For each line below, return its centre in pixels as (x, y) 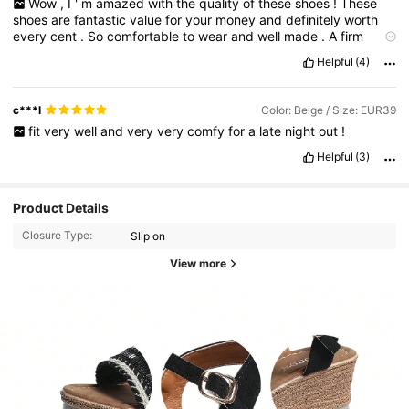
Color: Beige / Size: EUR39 (328, 110)
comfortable (145, 36)
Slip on (148, 236)
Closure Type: (57, 236)
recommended (166, 52)
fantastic (102, 19)
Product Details (61, 207)
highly (101, 52)
